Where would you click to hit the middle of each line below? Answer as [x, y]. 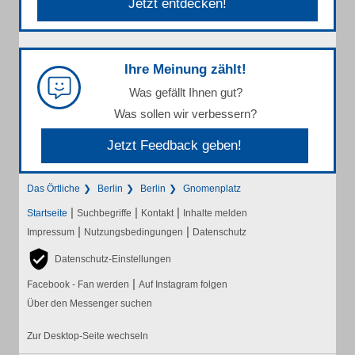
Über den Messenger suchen [90, 303]
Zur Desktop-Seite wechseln [88, 336]
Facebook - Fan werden [78, 284]
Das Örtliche [53, 189]
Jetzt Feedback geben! [175, 145]
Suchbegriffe [104, 213]
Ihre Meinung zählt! [185, 69]
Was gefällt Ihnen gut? [185, 92]
